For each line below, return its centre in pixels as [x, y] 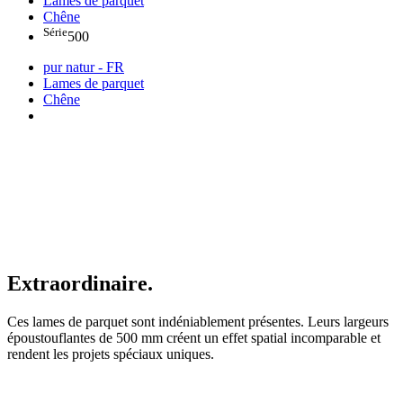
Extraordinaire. [80, 284]
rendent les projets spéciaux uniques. [111, 354]
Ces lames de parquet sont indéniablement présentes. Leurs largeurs [198, 322]
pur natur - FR [84, 67]
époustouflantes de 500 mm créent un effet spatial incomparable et [194, 338]
